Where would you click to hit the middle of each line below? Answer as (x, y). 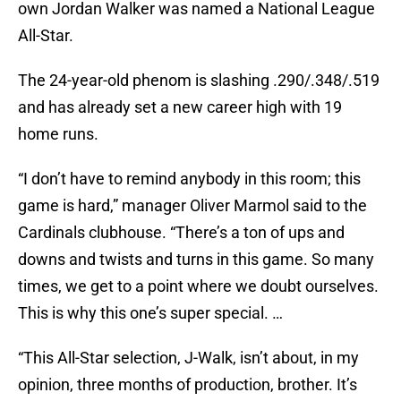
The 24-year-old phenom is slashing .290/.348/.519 (199, 81)
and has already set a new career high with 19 (180, 107)
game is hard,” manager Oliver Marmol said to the (192, 206)
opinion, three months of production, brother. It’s (188, 385)
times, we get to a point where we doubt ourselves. (198, 286)
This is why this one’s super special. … (150, 313)
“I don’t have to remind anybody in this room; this (189, 179)
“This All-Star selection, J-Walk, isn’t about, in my (188, 358)
